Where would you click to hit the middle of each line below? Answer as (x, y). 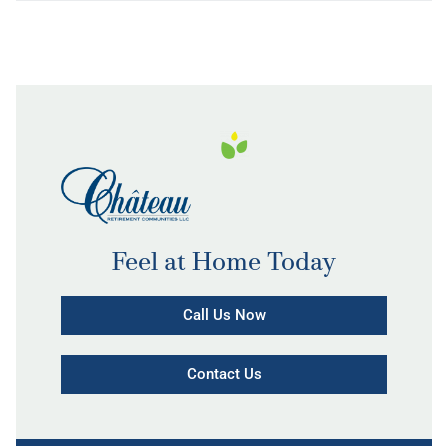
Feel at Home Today (224, 264)
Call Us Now (224, 315)
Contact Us (224, 374)
